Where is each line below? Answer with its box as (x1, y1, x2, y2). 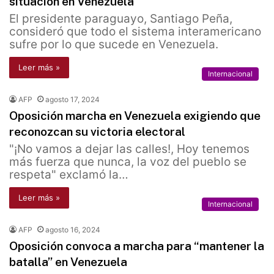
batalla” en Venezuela (9, 255, 127, 269)
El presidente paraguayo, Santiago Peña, (9, 12, 232, 26)
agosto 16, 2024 (45, 225, 100, 235)
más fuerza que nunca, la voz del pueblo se (9, 155, 246, 169)
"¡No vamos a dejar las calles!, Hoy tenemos (9, 142, 250, 157)
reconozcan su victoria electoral (9, 125, 185, 139)
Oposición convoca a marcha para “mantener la (9, 239, 264, 253)
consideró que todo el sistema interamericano (9, 24, 261, 39)
